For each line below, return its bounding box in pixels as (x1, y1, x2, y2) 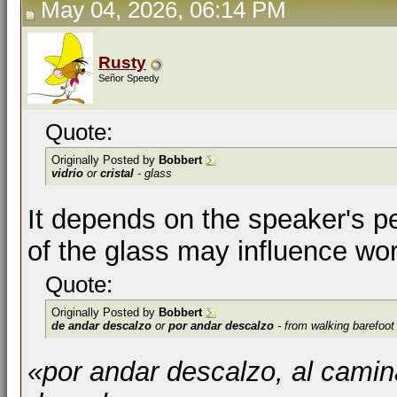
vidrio (51, 167, 83, 180)
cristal (100, 167, 134, 180)
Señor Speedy (98, 73, 160, 83)
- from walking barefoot (274, 319, 394, 332)
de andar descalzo (51, 319, 152, 332)
